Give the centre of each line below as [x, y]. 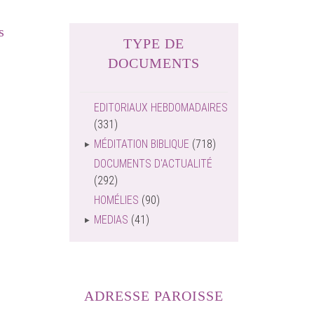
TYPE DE [154, 43]
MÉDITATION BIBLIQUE [142, 144]
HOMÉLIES [116, 200]
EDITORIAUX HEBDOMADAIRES [161, 108]
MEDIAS [111, 220]
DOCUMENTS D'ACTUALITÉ [153, 164]
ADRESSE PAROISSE [154, 296]
